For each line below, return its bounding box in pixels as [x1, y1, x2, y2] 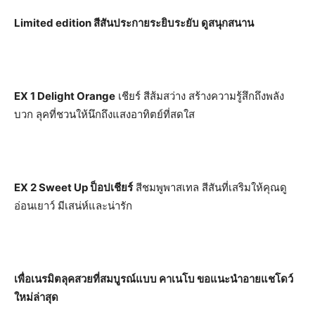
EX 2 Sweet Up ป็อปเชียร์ [14, 180, 133, 194]
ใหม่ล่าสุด [14, 290, 58, 304]
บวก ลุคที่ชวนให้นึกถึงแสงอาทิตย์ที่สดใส [14, 107, 195, 121]
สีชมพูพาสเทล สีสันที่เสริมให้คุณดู [133, 180, 287, 194]
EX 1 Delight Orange [14, 89, 115, 103]
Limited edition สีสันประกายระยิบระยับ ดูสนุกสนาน [14, 15, 254, 30]
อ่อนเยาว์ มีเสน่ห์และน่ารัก [14, 198, 132, 212]
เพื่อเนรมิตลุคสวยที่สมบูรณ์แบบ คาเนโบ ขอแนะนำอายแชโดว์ [14, 271, 293, 285]
